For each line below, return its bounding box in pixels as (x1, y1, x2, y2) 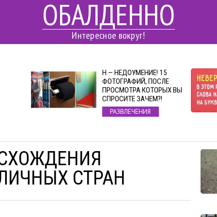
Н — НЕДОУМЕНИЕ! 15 (102, 68, 167, 77)
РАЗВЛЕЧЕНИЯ (110, 107, 151, 116)
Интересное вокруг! (72, 29, 145, 42)
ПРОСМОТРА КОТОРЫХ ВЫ (102, 86, 182, 94)
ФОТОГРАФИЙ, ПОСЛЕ (102, 77, 169, 86)
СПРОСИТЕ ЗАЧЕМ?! (102, 94, 162, 103)
